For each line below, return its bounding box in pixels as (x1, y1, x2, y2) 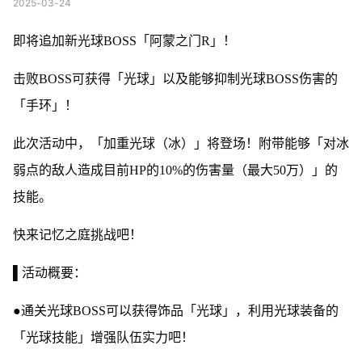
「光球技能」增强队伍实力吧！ (12, 330, 194, 344)
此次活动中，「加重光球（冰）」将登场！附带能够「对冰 (12, 136, 349, 150)
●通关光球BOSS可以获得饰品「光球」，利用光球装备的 (12, 303, 339, 318)
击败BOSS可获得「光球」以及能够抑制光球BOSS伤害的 (12, 71, 338, 86)
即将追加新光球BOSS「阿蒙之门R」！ (12, 33, 236, 48)
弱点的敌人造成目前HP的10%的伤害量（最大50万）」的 (12, 162, 338, 177)
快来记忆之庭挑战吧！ (12, 227, 142, 242)
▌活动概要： (12, 265, 86, 280)
